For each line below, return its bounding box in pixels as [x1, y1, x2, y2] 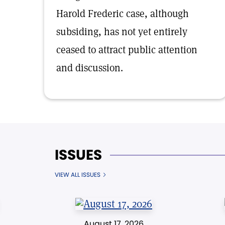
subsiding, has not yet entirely [56, 25, 187, 38]
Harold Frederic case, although [56, 7, 189, 20]
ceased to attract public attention [56, 43, 197, 56]
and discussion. [56, 61, 123, 74]
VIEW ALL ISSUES [55, 170, 100, 179]
